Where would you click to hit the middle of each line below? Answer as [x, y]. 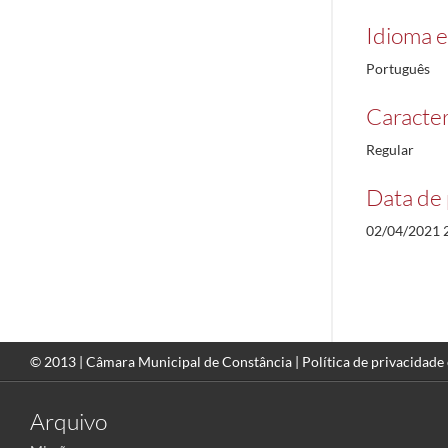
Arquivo [68, 421]
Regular [390, 149]
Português [398, 68]
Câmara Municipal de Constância [189, 361]
